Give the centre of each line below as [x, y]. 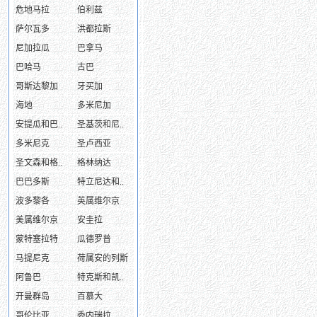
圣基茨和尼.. [100, 125]
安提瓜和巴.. [39, 125]
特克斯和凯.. [100, 277]
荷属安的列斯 [103, 258]
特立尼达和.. [100, 182]
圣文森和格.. [39, 163]
